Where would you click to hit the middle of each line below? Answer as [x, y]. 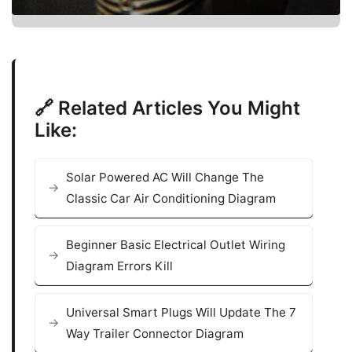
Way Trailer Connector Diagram [155, 333]
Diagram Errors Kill [119, 266]
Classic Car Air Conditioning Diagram [171, 198]
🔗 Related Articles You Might [167, 108]
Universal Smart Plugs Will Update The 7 [181, 312]
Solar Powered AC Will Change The [165, 177]
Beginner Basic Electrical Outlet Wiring [176, 244]
